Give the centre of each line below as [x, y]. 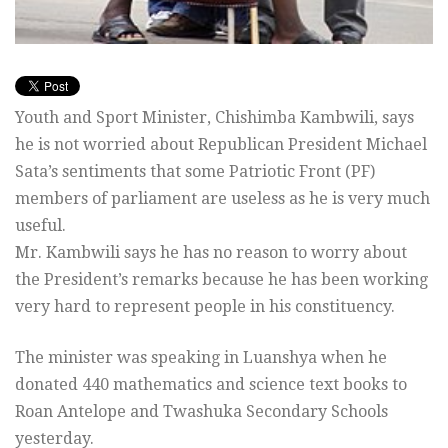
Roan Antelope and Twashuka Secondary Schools [201, 412]
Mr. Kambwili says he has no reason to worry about [211, 253]
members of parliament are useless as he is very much [222, 199]
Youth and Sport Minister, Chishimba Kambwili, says [214, 118]
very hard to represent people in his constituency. [205, 307]
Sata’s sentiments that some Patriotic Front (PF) [195, 172]
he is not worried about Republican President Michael [221, 145]
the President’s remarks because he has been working [221, 280]
